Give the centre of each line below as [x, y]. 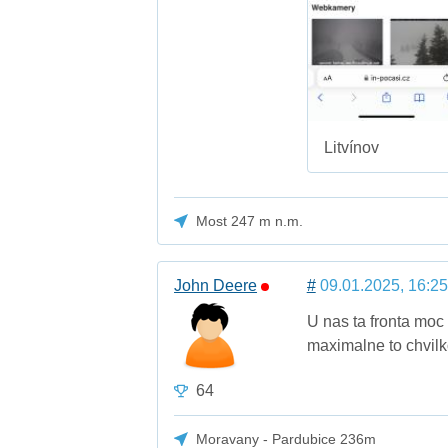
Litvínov [351, 147]
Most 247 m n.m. [250, 220]
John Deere [216, 285]
